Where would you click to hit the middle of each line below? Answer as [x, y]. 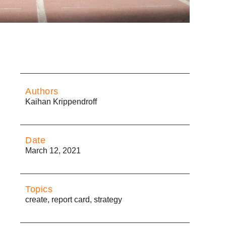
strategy [108, 200]
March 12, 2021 [53, 151]
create [36, 200]
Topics [39, 189]
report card [71, 200]
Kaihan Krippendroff [61, 102]
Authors [42, 92]
